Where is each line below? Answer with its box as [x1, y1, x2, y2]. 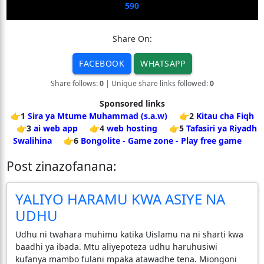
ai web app [34, 122, 78, 134]
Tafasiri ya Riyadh [186, 122, 257, 134]
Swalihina [13, 134, 52, 146]
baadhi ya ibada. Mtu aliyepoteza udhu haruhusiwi [15, 240, 217, 252]
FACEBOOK [79, 58, 124, 70]
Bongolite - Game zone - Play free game [81, 134, 242, 146]
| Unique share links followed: [103, 78, 210, 88]
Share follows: [50, 78, 100, 88]
